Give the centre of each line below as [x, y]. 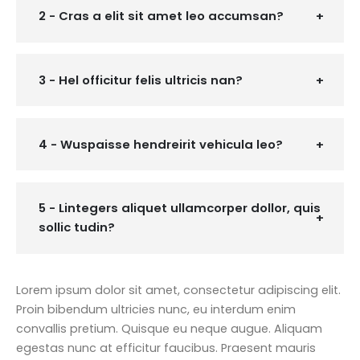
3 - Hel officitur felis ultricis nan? [140, 80]
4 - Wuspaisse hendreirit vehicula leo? [160, 144]
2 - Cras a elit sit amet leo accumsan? [161, 16]
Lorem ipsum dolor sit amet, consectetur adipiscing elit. [178, 290]
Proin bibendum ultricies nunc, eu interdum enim [156, 310]
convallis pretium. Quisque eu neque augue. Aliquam [169, 329]
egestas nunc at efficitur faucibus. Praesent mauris [166, 348]
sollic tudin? [76, 227]
